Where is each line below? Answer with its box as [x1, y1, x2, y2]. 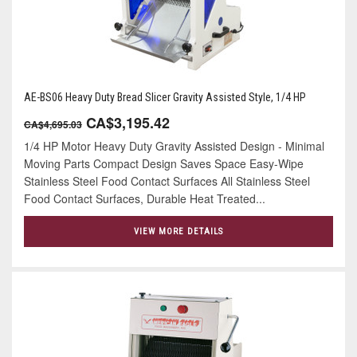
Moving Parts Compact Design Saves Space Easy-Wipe [24, 155, 304, 172]
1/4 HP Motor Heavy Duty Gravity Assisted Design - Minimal [24, 138, 324, 155]
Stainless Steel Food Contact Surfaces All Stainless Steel [24, 173, 310, 190]
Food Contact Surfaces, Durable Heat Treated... [24, 190, 265, 207]
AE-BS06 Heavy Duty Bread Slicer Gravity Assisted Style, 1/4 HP [24, 91, 306, 104]
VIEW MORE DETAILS [134, 226, 223, 237]
